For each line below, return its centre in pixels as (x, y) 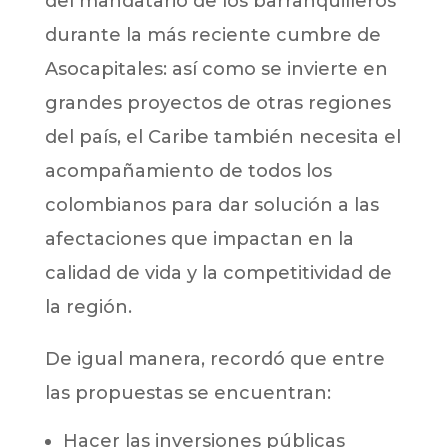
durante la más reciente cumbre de (212, 35)
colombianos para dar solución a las (211, 205)
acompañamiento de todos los (188, 171)
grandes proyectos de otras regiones (217, 103)
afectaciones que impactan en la (199, 239)
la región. (88, 307)
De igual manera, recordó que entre (214, 359)
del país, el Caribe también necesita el (222, 137)
